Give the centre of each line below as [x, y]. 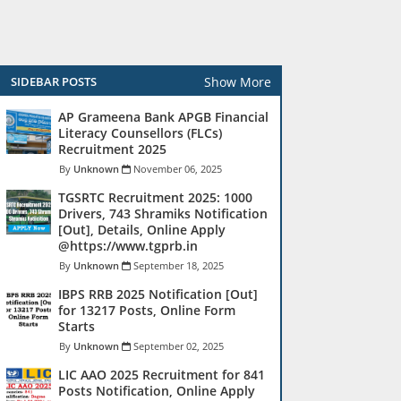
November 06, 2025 [178, 169]
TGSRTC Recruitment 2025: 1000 [155, 197]
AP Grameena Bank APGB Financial [163, 117]
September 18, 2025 [179, 265]
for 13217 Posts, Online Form [147, 310]
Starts [77, 326]
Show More [238, 81]
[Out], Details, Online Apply [142, 230]
